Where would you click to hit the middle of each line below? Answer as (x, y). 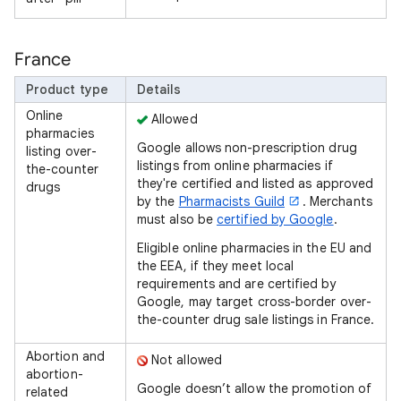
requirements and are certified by (237, 284)
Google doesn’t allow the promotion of (254, 388)
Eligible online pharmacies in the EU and (255, 248)
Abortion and (65, 356)
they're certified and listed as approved (256, 183)
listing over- (62, 151)
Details (159, 90)
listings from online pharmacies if (235, 166)
